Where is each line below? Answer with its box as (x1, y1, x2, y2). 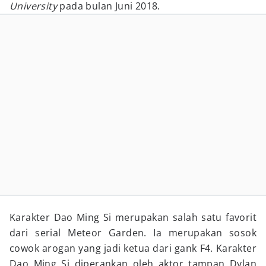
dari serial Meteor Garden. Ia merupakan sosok (9, 226, 256, 239)
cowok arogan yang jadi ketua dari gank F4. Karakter (9, 242, 256, 255)
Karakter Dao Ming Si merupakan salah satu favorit (9, 211, 256, 224)
